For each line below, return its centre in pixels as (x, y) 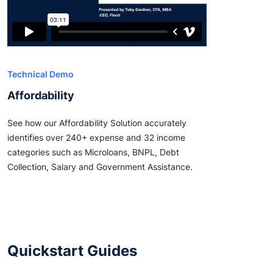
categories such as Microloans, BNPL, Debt (93, 152)
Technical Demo (41, 74)
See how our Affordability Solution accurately (97, 123)
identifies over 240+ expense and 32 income (96, 137)
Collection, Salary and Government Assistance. (100, 167)
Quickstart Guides (72, 251)
